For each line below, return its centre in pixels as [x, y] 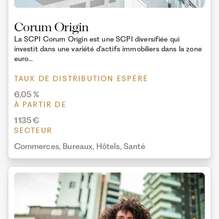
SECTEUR [33, 130]
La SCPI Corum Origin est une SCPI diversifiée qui [97, 39]
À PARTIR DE [40, 105]
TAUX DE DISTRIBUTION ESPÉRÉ [81, 79]
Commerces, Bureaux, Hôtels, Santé [79, 146]
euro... [23, 58]
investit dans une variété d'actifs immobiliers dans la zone [108, 49]
